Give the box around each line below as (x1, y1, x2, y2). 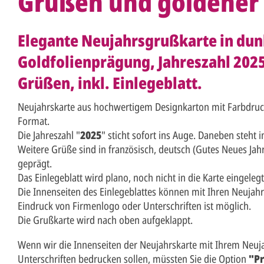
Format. (18, 114, 49, 128)
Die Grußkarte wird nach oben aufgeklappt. (18, 213, 193, 227)
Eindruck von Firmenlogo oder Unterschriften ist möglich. (18, 199, 251, 213)
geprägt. (18, 156, 52, 171)
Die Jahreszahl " (18, 128, 80, 143)
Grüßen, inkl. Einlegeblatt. (18, 72, 202, 94)
